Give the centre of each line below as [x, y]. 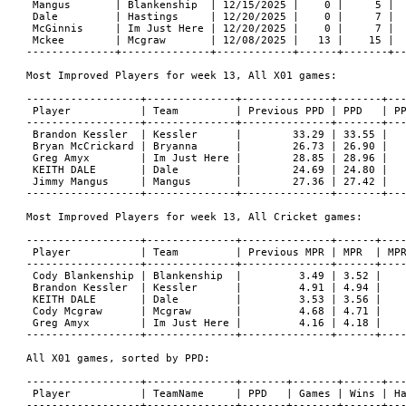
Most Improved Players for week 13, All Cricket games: [194, 217]
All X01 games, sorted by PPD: [118, 358]
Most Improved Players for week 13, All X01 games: [181, 76]
